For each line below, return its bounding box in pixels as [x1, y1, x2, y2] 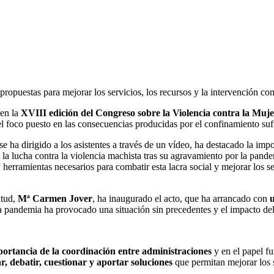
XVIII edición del [21, 107, 93, 118]
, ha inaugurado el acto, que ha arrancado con [92, 193, 270, 204]
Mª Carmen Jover [18, 193, 92, 204]
